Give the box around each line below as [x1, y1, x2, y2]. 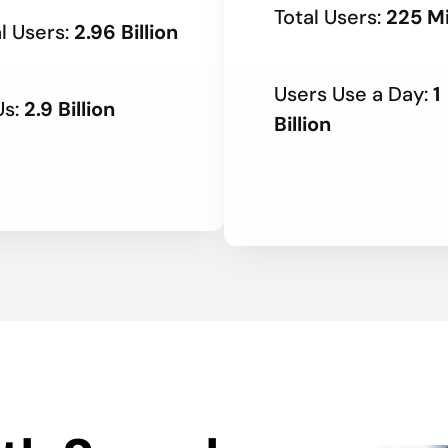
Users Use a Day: [274, 81, 433, 108]
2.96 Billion [74, 19, 178, 46]
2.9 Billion [24, 96, 115, 123]
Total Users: [274, 4, 386, 31]
